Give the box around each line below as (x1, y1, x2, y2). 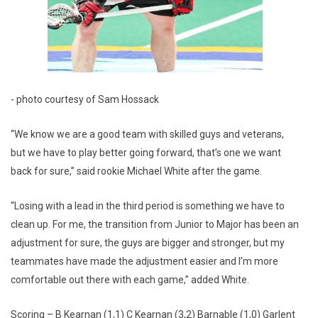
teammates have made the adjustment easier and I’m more (11, 255, 278, 267)
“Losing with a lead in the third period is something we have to (11, 199, 285, 212)
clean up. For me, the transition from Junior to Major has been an (11, 218, 299, 230)
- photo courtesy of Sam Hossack (11, 93, 161, 105)
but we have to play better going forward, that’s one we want (11, 146, 281, 158)
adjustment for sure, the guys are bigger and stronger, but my (11, 236, 285, 248)
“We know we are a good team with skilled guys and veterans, (11, 128, 284, 140)
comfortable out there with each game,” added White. (11, 273, 249, 285)
